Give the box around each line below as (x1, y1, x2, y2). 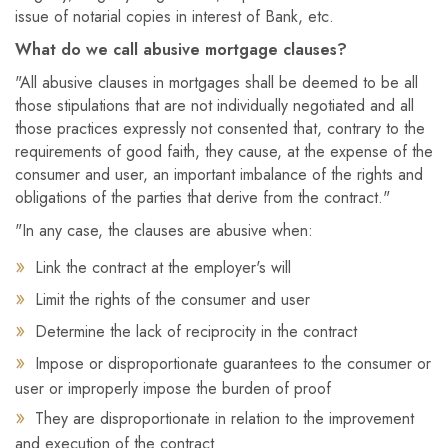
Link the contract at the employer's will (35, 256, 291, 279)
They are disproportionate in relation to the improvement (35, 407, 414, 430)
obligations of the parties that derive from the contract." (15, 186, 390, 209)
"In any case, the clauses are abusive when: (15, 219, 313, 242)
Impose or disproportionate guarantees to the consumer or (35, 352, 431, 375)
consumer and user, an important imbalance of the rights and (15, 163, 423, 186)
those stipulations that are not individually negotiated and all (15, 94, 414, 117)
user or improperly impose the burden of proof (15, 377, 331, 400)
